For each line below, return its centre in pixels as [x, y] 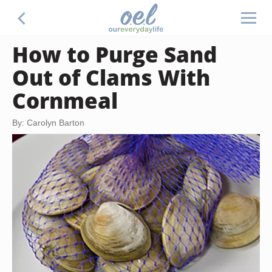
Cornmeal [65, 100]
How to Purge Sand [115, 54]
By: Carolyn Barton [48, 123]
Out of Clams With [111, 77]
